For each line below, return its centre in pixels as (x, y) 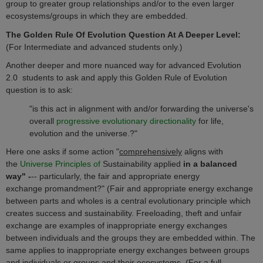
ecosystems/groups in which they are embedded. (97, 16)
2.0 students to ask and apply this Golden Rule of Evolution (117, 78)
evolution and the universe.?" (83, 133)
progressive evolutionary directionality (126, 121)
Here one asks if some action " (63, 151)
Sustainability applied (143, 163)
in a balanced (210, 163)
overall (43, 121)
